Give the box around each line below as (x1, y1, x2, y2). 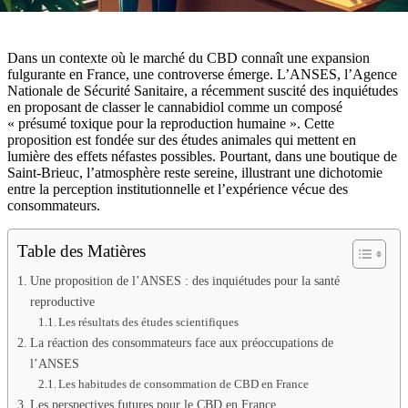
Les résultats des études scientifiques (58, 315, 240, 330)
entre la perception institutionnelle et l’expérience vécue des (7, 181, 348, 198)
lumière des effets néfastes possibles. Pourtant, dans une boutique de (7, 148, 397, 165)
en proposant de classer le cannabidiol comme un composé (7, 99, 342, 116)
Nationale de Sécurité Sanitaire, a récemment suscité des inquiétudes (7, 83, 398, 99)
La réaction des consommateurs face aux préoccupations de (29, 335, 333, 351)
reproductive (29, 294, 95, 310)
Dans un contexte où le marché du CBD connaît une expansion (7, 50, 370, 66)
